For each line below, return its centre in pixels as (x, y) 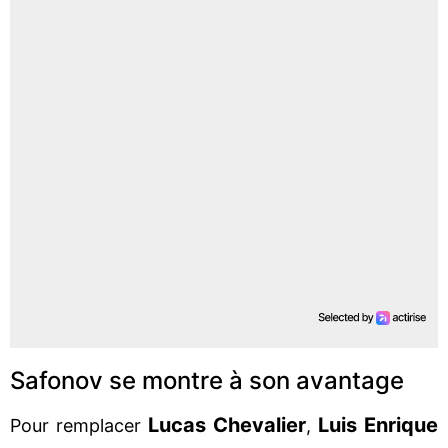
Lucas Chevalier (227, 424)
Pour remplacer (79, 425)
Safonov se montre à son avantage (207, 380)
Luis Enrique (378, 424)
